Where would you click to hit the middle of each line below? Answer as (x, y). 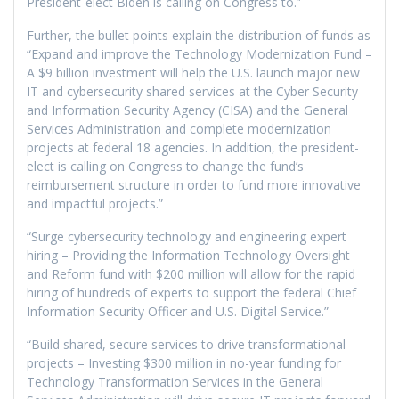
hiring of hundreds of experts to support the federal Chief (191, 292)
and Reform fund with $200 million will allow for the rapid (191, 273)
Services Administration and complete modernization (179, 128)
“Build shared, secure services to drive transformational (186, 344)
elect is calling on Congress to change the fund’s (165, 166)
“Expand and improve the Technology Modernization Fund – (199, 53)
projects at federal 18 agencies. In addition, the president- (193, 147)
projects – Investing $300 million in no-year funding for (184, 362)
